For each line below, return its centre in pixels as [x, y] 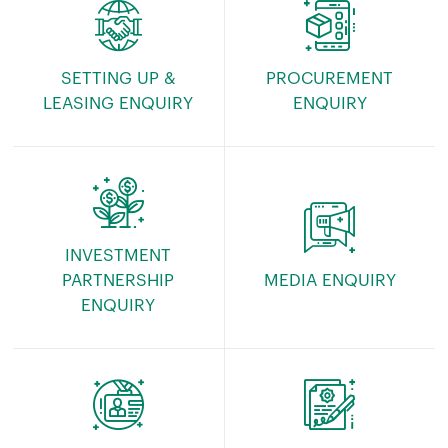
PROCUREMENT [330, 78]
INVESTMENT [118, 255]
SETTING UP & [118, 78]
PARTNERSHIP [118, 280]
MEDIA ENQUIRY [329, 280]
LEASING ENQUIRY [118, 103]
